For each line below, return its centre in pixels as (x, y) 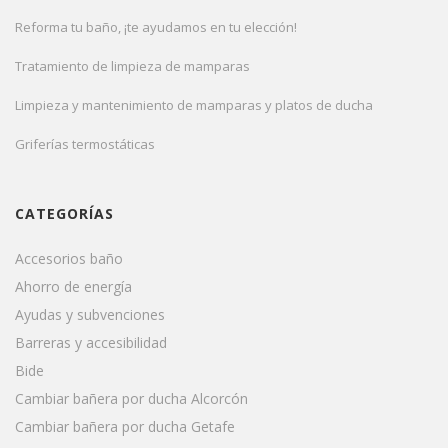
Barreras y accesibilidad (91, 343)
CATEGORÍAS (64, 214)
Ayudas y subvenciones (90, 315)
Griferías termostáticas (85, 144)
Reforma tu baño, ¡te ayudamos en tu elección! (156, 27)
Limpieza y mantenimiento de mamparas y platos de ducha (194, 105)
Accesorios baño (69, 259)
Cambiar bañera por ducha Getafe (125, 427)
